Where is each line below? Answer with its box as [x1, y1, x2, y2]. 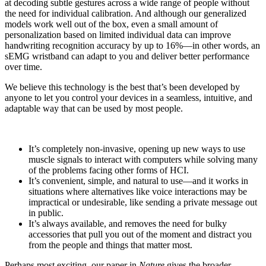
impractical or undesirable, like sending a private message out [28, 197, 257, 207]
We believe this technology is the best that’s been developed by [5, 81, 240, 92]
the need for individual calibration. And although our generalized [5, 8, 246, 18]
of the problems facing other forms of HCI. [28, 164, 189, 175]
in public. [28, 207, 64, 218]
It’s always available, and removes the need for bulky [28, 218, 227, 229]
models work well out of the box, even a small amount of [5, 18, 218, 29]
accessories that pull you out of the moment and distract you [28, 229, 252, 239]
